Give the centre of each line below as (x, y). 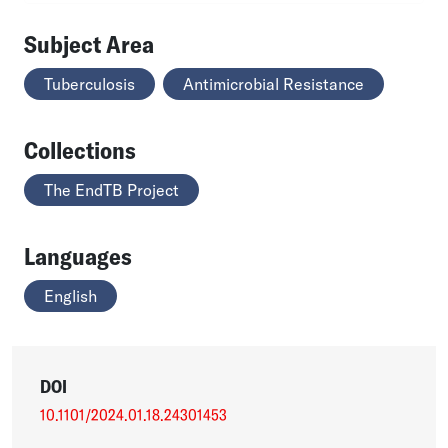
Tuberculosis (89, 83)
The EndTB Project (111, 189)
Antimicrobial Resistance (273, 83)
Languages (78, 255)
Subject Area (89, 43)
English (70, 295)
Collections (80, 149)
